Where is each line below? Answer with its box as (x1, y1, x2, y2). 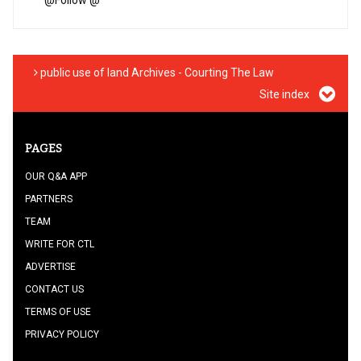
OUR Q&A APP (25, 171, 87, 182)
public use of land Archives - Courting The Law (38, 66, 274, 79)
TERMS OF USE (25, 306, 91, 317)
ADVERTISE (25, 261, 76, 272)
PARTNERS (25, 193, 73, 205)
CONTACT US (25, 284, 84, 295)
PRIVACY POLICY (25, 329, 99, 340)
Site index (259, 88, 312, 101)
